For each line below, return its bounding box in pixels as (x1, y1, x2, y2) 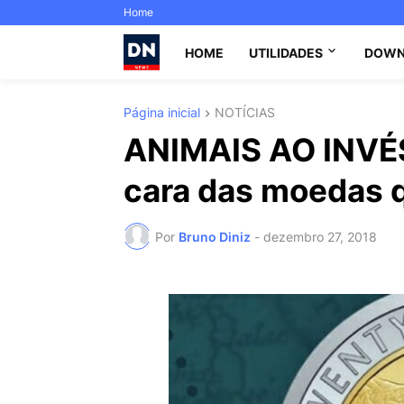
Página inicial (124, 105, 200, 120)
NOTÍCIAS (215, 105, 275, 120)
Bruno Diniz (179, 228, 251, 244)
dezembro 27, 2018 (263, 228, 377, 244)
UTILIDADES (249, 44, 323, 60)
